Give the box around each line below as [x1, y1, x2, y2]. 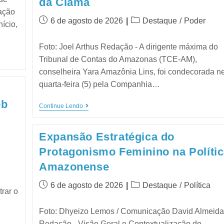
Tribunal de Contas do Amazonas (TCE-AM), [39, 54, 197, 63]
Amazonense [39, 160, 109, 173]
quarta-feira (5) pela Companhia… [39, 79, 160, 88]
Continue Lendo [39, 102, 83, 109]
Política [184, 180, 211, 189]
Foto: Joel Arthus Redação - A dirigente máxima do [39, 42, 218, 51]
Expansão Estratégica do [39, 130, 175, 143]
